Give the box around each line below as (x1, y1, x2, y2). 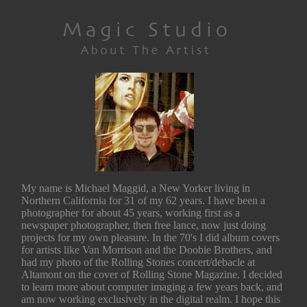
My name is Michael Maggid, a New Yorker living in (21, 182, 250, 194)
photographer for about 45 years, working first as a (21, 207, 240, 219)
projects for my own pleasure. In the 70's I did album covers (21, 232, 280, 243)
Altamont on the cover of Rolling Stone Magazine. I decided (21, 269, 282, 280)
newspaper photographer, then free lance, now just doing (21, 219, 266, 231)
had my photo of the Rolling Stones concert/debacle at (21, 256, 255, 268)
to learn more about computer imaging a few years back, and (21, 281, 282, 293)
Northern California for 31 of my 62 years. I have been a (21, 195, 265, 206)
